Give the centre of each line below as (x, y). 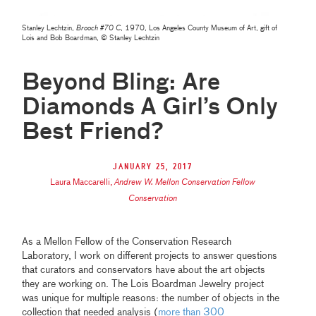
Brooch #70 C (99, 28)
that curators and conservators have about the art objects (144, 270)
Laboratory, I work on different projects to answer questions (150, 256)
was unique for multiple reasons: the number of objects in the (151, 298)
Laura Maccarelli (80, 182)
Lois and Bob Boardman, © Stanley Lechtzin (91, 38)
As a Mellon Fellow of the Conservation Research (127, 242)
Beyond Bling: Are (121, 83)
